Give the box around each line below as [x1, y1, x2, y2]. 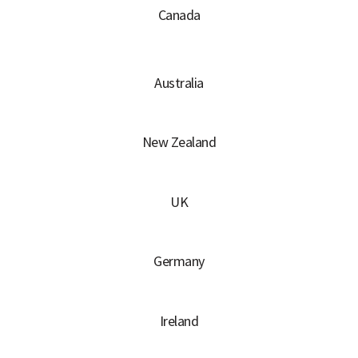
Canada [157, 6, 201, 25]
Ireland [159, 311, 199, 330]
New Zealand [141, 133, 217, 152]
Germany [153, 252, 205, 271]
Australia [154, 73, 204, 92]
